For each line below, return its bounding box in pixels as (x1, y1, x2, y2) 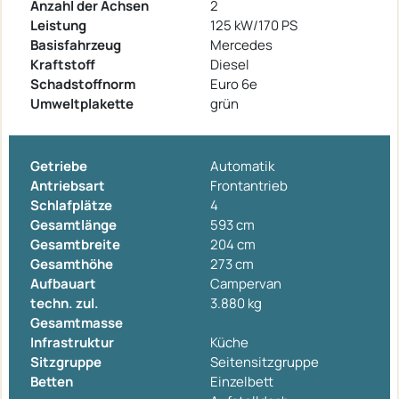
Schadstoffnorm (30, 74, 135, 94)
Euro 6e (210, 74, 257, 94)
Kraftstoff (30, 54, 95, 74)
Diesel (210, 54, 249, 74)
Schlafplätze (30, 195, 112, 215)
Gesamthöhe (30, 254, 113, 273)
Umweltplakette (30, 94, 134, 113)
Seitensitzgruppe (210, 352, 319, 371)
